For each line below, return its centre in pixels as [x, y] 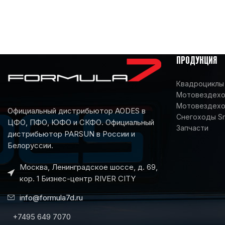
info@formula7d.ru [51, 197]
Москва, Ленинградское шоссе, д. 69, [89, 167]
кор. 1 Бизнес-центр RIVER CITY [78, 178]
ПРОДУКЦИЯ [197, 61]
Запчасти [192, 128]
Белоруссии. [30, 145]
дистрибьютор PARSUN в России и [71, 134]
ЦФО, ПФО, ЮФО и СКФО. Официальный [81, 122]
